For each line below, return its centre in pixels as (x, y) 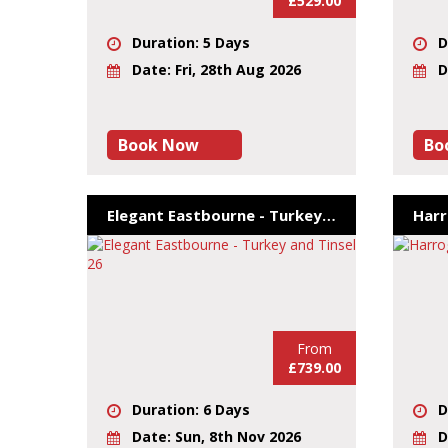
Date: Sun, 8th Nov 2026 (216, 436)
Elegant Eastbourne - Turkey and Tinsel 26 (329, 214)
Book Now (158, 144)
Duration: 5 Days (191, 42)
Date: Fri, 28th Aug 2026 (216, 69)
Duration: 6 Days (191, 409)
